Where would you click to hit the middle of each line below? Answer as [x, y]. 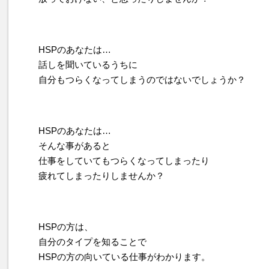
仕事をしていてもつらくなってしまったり [124, 161]
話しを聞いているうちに [88, 65]
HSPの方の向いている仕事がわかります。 [124, 257]
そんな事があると [74, 146]
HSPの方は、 [66, 227]
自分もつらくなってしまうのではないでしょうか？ [142, 80]
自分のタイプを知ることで [92, 242]
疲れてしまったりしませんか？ [101, 176]
